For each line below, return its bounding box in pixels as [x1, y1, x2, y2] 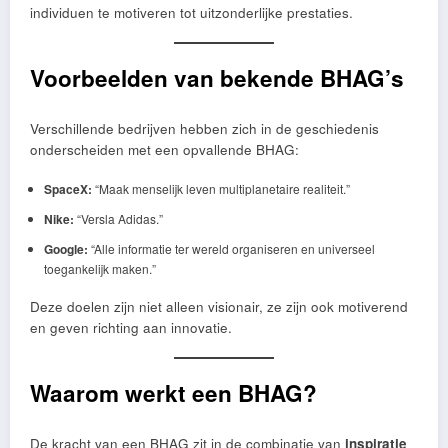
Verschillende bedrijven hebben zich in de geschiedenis [30, 118, 379, 138]
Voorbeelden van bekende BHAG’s [30, 62, 404, 95]
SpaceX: [43, 179, 92, 198]
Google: [43, 239, 88, 258]
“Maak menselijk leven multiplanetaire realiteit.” [91, 179, 350, 197]
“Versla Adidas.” [73, 209, 163, 227]
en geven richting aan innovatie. [30, 317, 232, 337]
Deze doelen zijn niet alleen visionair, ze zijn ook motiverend [30, 296, 408, 316]
